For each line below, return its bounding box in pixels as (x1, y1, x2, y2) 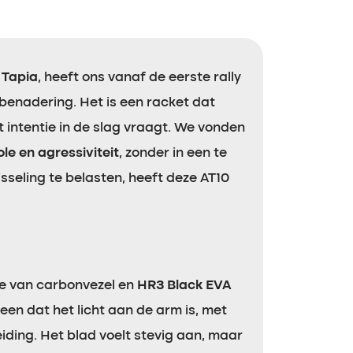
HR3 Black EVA (137, 279, 232, 292)
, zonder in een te (119, 147, 227, 160)
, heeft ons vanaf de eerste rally (38, 71, 241, 84)
